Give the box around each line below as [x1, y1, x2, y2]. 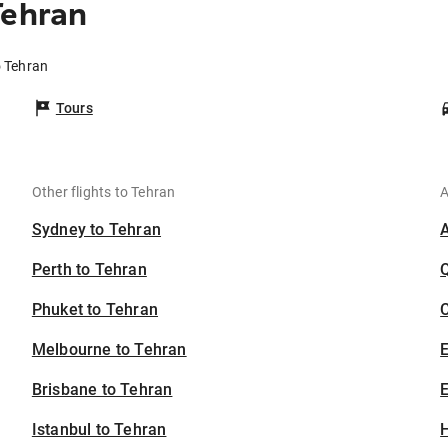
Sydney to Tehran [31, 220, 162, 240]
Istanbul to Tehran [31, 420, 167, 440]
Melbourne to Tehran [31, 340, 187, 360]
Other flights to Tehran [31, 184, 176, 201]
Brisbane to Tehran [31, 380, 173, 400]
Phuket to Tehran [31, 300, 159, 320]
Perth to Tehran [31, 260, 147, 280]
